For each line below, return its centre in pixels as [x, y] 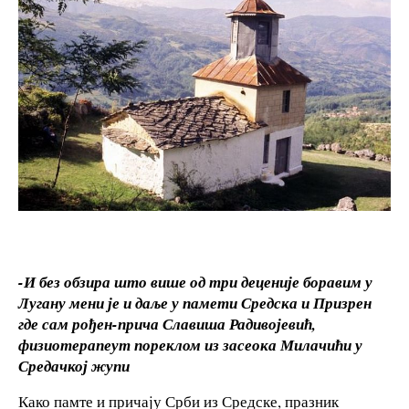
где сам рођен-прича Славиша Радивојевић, [167, 323]
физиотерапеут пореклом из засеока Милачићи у [190, 344]
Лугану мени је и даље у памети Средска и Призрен [195, 302]
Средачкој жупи [74, 365]
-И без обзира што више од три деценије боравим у [195, 281]
